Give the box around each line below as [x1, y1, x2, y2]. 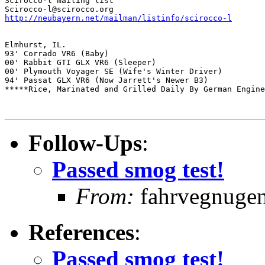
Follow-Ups [28, 130, 142, 156]
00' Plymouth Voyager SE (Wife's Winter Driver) [5, 66, 227, 76]
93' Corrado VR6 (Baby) [5, 49, 114, 58]
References [28, 219, 134, 245]
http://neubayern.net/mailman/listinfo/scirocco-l [5, 13, 232, 22]
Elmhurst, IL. [5, 40, 66, 49]
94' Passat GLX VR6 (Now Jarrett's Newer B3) [5, 75, 213, 85]
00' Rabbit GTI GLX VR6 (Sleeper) [5, 57, 161, 67]
